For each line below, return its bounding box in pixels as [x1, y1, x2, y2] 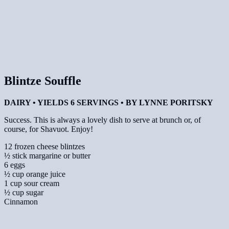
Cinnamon [4, 197, 38, 206]
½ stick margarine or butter [4, 151, 90, 160]
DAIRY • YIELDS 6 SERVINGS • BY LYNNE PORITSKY [4, 98, 213, 107]
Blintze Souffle [4, 74, 81, 87]
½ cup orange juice [4, 169, 65, 178]
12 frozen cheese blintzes [4, 142, 85, 151]
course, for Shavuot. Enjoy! [4, 124, 93, 133]
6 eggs [4, 160, 25, 169]
